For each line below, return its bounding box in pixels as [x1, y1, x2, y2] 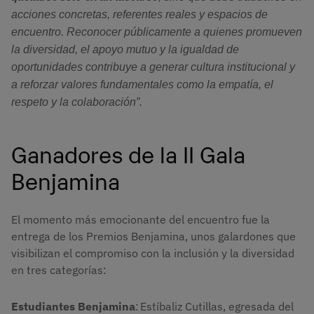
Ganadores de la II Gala [11, 137, 245, 168]
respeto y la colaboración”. [11, 95, 145, 108]
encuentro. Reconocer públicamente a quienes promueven [11, 25, 302, 38]
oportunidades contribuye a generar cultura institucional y [11, 60, 295, 73]
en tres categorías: [11, 263, 107, 278]
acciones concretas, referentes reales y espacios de [11, 8, 268, 20]
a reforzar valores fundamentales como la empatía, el [11, 78, 273, 90]
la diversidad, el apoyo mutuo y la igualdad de [11, 43, 239, 55]
